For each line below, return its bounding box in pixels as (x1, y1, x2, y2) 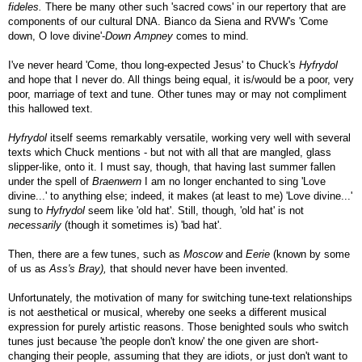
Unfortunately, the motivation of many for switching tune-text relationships (8, 292, 352, 304)
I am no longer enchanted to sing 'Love (141, 175, 326, 187)
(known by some (270, 248, 350, 260)
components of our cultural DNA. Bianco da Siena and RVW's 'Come (8, 15, 328, 27)
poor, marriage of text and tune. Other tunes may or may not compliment (8, 88, 347, 100)
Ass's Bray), (49, 263, 107, 275)
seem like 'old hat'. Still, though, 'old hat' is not (85, 204, 304, 217)
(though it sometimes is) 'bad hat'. (61, 219, 222, 231)
